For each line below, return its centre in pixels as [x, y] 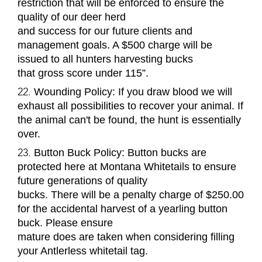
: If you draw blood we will [172, 92]
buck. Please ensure [65, 223]
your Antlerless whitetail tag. [83, 251]
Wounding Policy [73, 92]
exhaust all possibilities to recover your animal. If [130, 106]
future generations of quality [82, 180]
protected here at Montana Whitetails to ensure [127, 166]
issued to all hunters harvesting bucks [105, 59]
